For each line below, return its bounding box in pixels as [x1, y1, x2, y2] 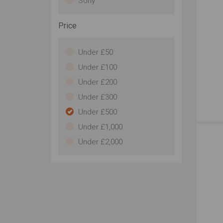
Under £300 [78, 93, 117, 102]
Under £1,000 [78, 122, 122, 131]
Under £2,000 [78, 137, 122, 146]
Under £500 [78, 108, 117, 116]
